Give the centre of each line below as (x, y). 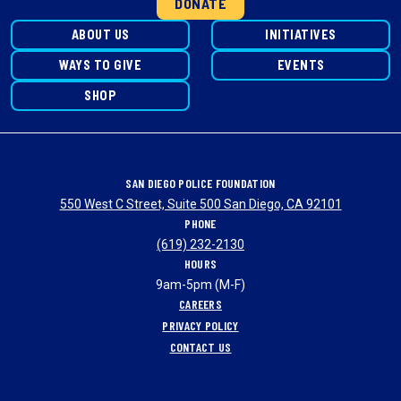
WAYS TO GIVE (100, 65)
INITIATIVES (301, 35)
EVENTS (301, 65)
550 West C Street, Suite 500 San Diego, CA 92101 (200, 205)
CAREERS (200, 304)
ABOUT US (100, 35)
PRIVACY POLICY (200, 326)
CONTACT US (200, 347)
